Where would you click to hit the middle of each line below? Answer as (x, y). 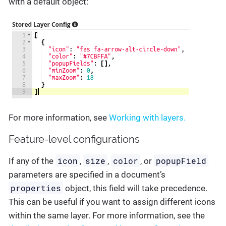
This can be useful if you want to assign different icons (112, 202)
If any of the (32, 161)
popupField (181, 160)
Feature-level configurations (74, 139)
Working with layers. (147, 117)
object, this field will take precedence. (135, 188)
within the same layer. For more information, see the (107, 215)
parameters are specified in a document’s (87, 174)
